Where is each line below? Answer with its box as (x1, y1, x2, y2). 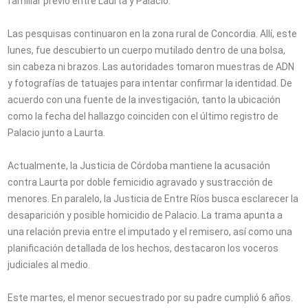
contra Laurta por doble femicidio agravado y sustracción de (8, 177, 274, 188)
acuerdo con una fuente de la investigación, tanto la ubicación (8, 94, 281, 106)
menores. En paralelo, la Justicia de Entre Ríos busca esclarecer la (8, 193, 299, 205)
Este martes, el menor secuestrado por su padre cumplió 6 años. (8, 292, 294, 304)
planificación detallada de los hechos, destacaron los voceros (8, 243, 279, 254)
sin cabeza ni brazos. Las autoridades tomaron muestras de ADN (8, 61, 295, 73)
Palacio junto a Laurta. (8, 127, 106, 139)
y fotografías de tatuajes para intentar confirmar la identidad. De (8, 78, 293, 89)
